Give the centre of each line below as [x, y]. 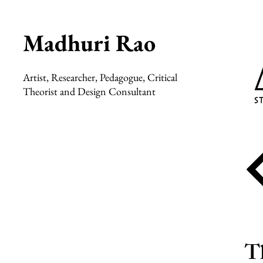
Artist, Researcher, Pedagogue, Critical [100, 77]
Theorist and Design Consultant [89, 91]
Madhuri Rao [89, 43]
